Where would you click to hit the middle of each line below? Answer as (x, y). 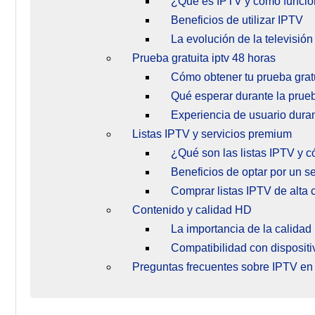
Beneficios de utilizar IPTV (237, 20)
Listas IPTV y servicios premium (212, 134)
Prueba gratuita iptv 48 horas (205, 58)
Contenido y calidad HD (192, 210)
